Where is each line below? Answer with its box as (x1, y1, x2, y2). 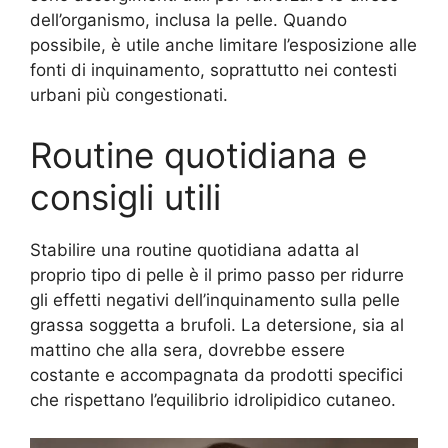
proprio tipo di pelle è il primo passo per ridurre (30, 264, 404, 285)
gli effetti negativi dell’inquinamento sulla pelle (30, 289, 400, 310)
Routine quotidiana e (30, 133, 367, 176)
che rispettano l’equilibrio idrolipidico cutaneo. (30, 389, 396, 410)
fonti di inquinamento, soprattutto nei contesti (30, 60, 397, 81)
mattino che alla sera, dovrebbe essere (30, 339, 345, 360)
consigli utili (30, 175, 221, 218)
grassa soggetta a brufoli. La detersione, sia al (30, 314, 404, 335)
